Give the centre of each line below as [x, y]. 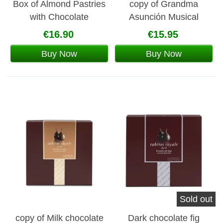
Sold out [196, 199]
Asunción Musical [164, 17]
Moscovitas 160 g [59, 30]
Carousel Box [164, 30]
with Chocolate [59, 17]
